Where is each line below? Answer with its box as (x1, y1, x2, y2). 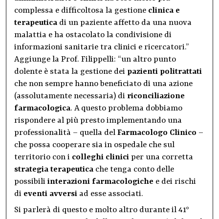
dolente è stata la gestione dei (14, 67, 127, 77)
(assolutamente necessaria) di (14, 91, 127, 101)
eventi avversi (23, 189, 77, 199)
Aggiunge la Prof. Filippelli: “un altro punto (14, 55, 176, 65)
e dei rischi (153, 177, 196, 187)
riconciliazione (127, 91, 185, 101)
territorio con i (14, 153, 72, 162)
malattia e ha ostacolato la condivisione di (14, 30, 172, 40)
